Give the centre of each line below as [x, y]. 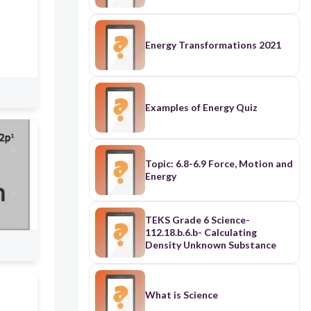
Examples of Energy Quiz [201, 108]
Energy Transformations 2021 [213, 45]
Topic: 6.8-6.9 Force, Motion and [219, 164]
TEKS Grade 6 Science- [197, 220]
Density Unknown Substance [210, 245]
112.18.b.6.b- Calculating [201, 233]
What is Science [181, 295]
